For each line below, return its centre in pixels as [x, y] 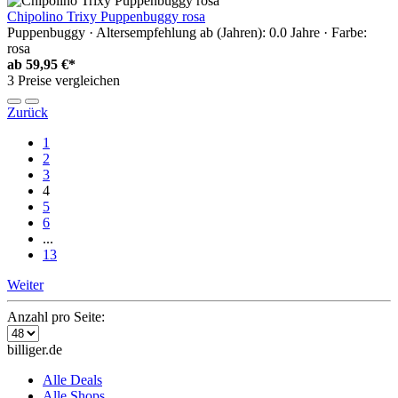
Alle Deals [72, 380]
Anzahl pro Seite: [56, 317]
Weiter [25, 285]
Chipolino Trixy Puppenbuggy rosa [106, 17]
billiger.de [35, 350]
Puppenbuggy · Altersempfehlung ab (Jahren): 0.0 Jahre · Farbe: [187, 33]
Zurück [28, 113]
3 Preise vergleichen [64, 81]
